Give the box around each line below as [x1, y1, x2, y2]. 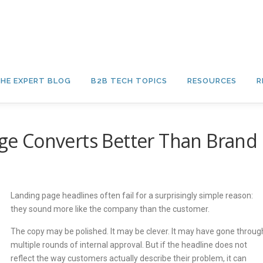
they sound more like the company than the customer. [11, 204, 210, 214]
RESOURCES [187, 76, 237, 85]
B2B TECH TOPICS [91, 76, 167, 85]
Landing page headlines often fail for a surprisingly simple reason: [11, 191, 253, 200]
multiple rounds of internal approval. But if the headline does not [11, 240, 247, 249]
